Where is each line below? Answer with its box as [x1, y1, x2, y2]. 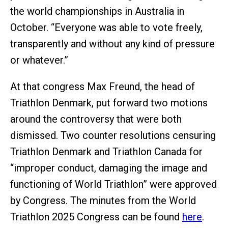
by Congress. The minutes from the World [10, 194, 196, 207]
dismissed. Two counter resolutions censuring [10, 129, 216, 141]
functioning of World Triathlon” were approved [10, 178, 217, 190]
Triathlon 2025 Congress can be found [10, 210, 182, 223]
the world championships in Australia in [10, 5, 184, 17]
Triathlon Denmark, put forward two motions [10, 96, 208, 109]
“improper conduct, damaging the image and [10, 161, 207, 174]
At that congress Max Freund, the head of [10, 80, 195, 93]
